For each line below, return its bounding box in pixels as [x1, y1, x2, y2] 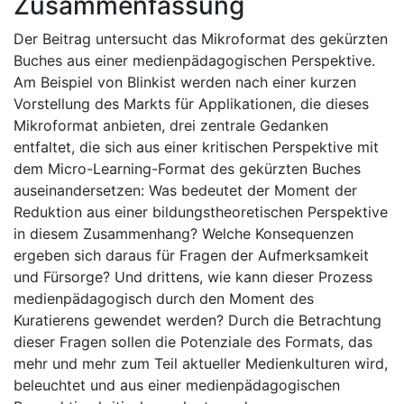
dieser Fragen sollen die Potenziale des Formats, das [14, 333, 372, 351]
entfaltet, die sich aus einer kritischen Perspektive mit [14, 138, 379, 156]
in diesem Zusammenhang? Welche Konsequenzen [14, 225, 353, 243]
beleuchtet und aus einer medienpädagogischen [14, 376, 340, 394]
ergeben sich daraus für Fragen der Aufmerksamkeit [14, 246, 369, 264]
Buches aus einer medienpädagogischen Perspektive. [14, 51, 375, 69]
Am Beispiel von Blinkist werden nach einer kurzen [14, 73, 356, 91]
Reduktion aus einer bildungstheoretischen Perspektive [14, 203, 388, 221]
